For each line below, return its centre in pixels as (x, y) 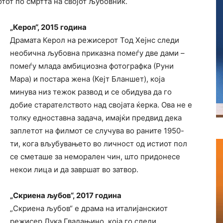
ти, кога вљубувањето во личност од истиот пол (99, 144)
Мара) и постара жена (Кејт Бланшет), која (87, 79)
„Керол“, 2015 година (48, 27)
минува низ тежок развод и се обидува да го (91, 92)
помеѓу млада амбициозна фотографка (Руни (92, 66)
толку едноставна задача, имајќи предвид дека (96, 118)
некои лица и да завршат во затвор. (74, 169)
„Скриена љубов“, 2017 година (66, 195)
